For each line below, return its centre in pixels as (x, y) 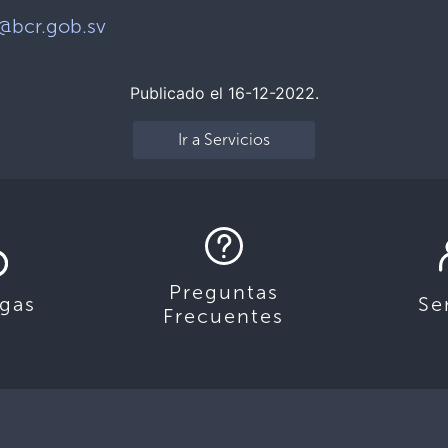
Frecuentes (224, 316)
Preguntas (223, 292)
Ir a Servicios (223, 139)
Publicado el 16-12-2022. (224, 93)
